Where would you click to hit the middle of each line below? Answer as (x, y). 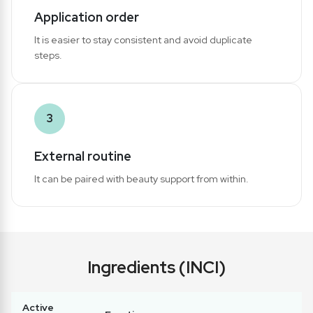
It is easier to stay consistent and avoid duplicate (143, 39)
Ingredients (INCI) (156, 267)
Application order (87, 17)
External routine (83, 156)
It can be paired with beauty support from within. (141, 179)
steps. (48, 55)
